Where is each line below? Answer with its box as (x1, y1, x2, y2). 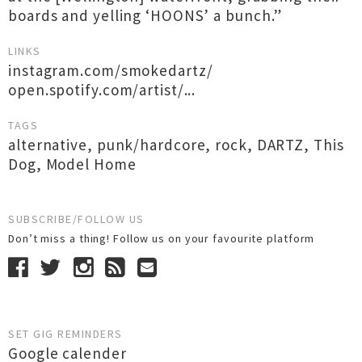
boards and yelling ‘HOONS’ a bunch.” (8, 6, 283, 25)
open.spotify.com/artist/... (8, 80, 196, 99)
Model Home (45, 154, 137, 174)
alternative (8, 135, 87, 154)
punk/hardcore (96, 135, 206, 154)
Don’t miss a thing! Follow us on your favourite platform (8, 231, 322, 246)
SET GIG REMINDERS (8, 326, 123, 341)
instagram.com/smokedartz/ (8, 61, 213, 80)
